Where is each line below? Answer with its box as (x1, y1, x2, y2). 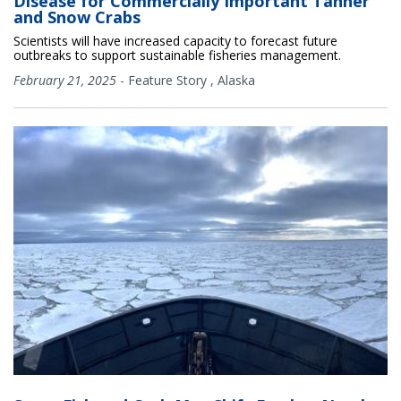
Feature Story (128, 71, 207, 89)
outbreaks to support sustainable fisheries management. (13, 46, 341, 64)
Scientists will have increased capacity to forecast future (13, 31, 337, 49)
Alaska (218, 71, 255, 89)
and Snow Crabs (13, 5, 141, 28)
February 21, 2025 (13, 71, 116, 89)
